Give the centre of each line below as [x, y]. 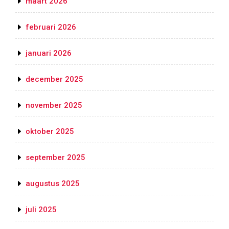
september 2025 [55, 158]
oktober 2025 [50, 132]
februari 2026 [51, 27]
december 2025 [54, 79]
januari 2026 [49, 53]
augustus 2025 [53, 184]
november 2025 [54, 106]
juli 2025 [41, 210]
